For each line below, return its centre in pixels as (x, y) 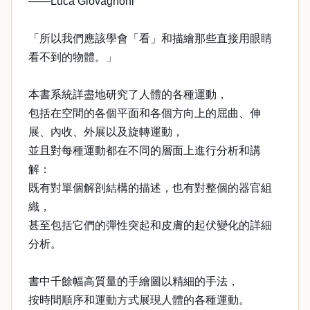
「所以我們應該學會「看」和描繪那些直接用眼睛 (150, 38)
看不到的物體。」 (73, 57)
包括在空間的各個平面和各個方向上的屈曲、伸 (145, 113)
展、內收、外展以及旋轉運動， (106, 132)
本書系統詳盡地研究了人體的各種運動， (128, 94)
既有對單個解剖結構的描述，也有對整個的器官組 (150, 188)
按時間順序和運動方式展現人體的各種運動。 (139, 300)
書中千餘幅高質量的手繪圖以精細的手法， (134, 281)
